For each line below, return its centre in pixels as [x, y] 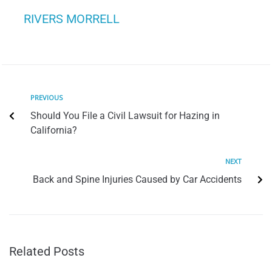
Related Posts [47, 252]
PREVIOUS [46, 98]
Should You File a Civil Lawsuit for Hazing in [125, 116]
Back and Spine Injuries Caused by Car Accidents [137, 180]
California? [54, 131]
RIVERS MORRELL [72, 19]
